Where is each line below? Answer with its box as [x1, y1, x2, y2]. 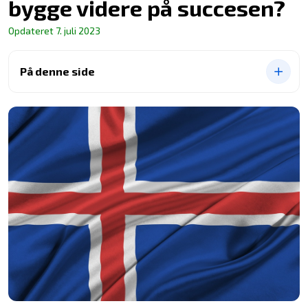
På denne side [20, 65, 95, 78]
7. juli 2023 [54, 25, 100, 37]
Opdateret [8, 25, 54, 37]
